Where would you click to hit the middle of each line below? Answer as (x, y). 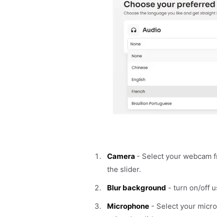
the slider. (124, 169)
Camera (122, 156)
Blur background (137, 187)
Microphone (128, 206)
